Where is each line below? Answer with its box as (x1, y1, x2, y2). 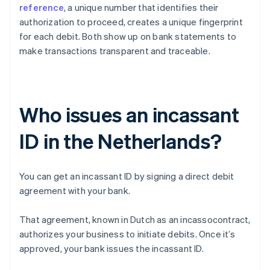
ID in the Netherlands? (19, 128, 222, 154)
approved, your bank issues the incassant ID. (19, 242, 204, 255)
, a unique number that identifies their (63, 1, 219, 14)
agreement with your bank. (19, 184, 130, 197)
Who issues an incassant (19, 101, 239, 128)
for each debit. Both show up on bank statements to (19, 30, 237, 43)
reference (19, 1, 64, 14)
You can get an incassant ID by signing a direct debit (19, 170, 234, 183)
